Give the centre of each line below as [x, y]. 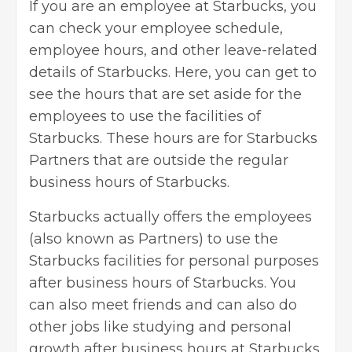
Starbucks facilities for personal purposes [174, 261]
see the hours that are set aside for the [165, 95]
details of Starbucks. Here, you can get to [173, 73]
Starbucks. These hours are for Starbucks [173, 139]
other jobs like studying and [130, 327]
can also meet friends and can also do [163, 305]
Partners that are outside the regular [159, 161]
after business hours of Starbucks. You [163, 283]
